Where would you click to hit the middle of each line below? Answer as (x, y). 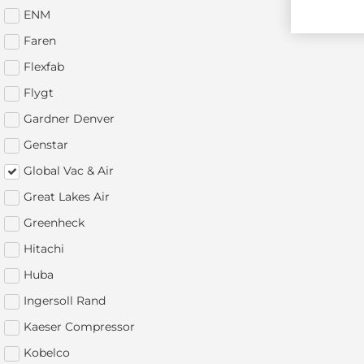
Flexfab (44, 66)
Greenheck (54, 222)
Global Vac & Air (69, 170)
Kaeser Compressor (79, 326)
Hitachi (44, 248)
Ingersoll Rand (65, 300)
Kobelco (47, 352)
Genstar (46, 144)
